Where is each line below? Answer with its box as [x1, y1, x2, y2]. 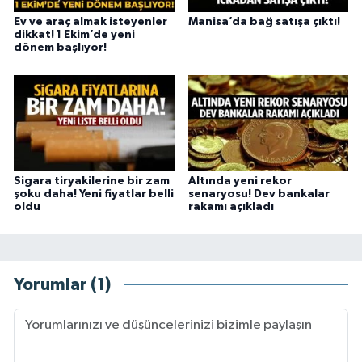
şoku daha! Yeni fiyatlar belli [14, 187, 174, 200]
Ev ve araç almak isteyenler [14, 16, 167, 28]
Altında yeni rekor [187, 175, 292, 187]
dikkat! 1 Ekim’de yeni [14, 29, 135, 41]
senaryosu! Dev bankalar [187, 187, 330, 200]
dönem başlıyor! [14, 42, 107, 54]
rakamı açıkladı [187, 200, 274, 213]
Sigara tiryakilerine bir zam [14, 175, 170, 187]
